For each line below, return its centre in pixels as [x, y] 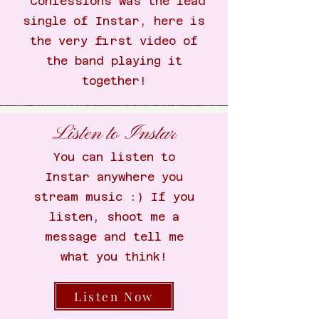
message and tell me [114, 237]
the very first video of [114, 41]
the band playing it [114, 61]
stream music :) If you [114, 197]
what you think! [114, 257]
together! [114, 81]
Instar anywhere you [114, 177]
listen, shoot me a [114, 217]
